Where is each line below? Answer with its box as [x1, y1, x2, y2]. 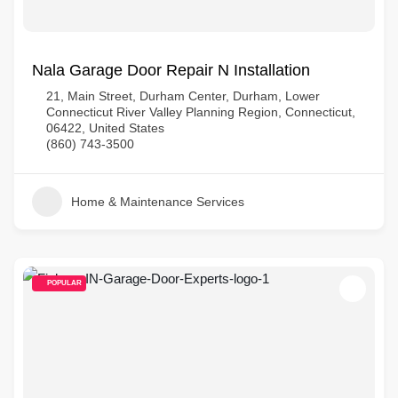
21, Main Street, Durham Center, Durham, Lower [46, 89, 320, 103]
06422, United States [46, 121, 164, 135]
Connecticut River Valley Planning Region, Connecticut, [46, 105, 355, 119]
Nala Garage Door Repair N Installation [32, 61, 310, 79]
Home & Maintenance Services [71, 195, 244, 209]
